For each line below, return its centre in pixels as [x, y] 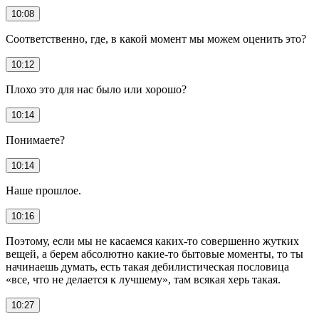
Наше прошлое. [43, 190]
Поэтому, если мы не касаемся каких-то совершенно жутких [152, 241]
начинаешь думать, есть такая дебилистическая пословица [147, 266]
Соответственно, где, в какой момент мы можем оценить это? [156, 38]
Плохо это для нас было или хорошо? [96, 89]
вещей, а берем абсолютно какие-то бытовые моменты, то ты [155, 253]
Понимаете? [35, 140]
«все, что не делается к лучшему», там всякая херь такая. [143, 279]
